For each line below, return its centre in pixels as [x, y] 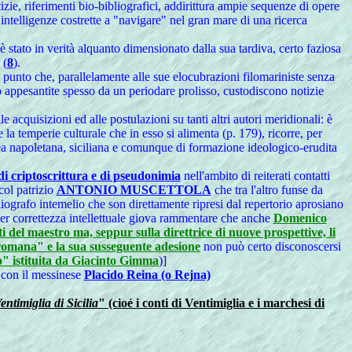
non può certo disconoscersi [271, 246]
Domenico [300, 218]
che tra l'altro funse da [267, 190]
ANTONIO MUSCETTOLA [134, 190]
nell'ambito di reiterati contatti [255, 176]
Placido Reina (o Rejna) [147, 275]
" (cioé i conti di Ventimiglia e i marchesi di [211, 303]
